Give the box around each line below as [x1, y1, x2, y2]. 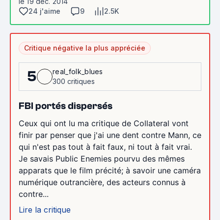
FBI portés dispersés [19, 100, 112, 111]
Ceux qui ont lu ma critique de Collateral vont [19, 118, 189, 128]
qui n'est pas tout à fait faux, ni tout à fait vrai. [19, 141, 192, 152]
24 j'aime [28, 6, 60, 15]
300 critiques [53, 77, 95, 85]
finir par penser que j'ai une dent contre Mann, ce [19, 130, 201, 140]
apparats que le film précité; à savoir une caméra [19, 165, 201, 175]
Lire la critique [19, 204, 71, 215]
